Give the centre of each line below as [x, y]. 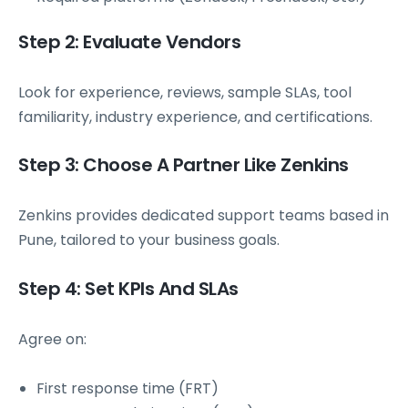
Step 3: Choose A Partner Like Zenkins [184, 165]
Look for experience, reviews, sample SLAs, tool [185, 93]
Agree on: [52, 339]
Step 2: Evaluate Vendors [129, 42]
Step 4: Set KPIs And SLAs [128, 288]
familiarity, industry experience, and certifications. [195, 117]
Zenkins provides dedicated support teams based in [204, 216]
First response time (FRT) [127, 388]
